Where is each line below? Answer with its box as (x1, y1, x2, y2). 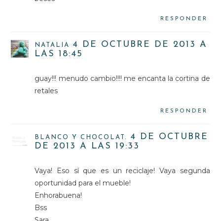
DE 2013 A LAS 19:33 (35, 141, 140, 151)
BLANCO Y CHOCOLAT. (35, 134, 128, 141)
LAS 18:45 (35, 49, 83, 59)
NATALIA (35, 41, 70, 48)
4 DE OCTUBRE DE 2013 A (73, 39, 208, 49)
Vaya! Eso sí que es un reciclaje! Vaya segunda (35, 166, 210, 175)
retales (35, 86, 58, 95)
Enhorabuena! (35, 190, 82, 200)
